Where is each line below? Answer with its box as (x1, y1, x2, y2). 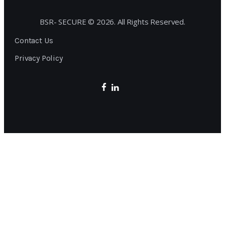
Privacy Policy (15, 53, 63, 63)
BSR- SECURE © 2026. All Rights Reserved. (40, 16, 185, 27)
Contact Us (15, 35, 53, 45)
